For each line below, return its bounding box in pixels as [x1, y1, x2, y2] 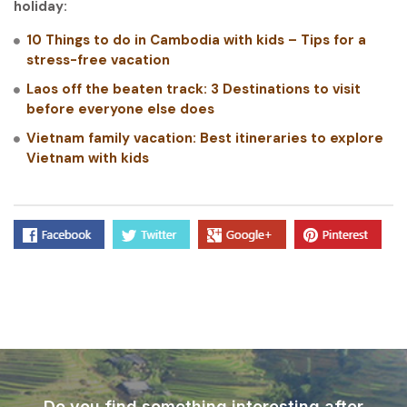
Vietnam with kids [26, 148, 149, 167]
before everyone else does [26, 99, 214, 118]
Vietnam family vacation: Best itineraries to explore [26, 128, 383, 147]
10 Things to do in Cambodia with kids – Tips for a [26, 30, 366, 49]
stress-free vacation [26, 50, 170, 69]
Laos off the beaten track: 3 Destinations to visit [26, 79, 361, 98]
